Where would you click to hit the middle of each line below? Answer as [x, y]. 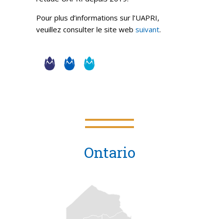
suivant [147, 29]
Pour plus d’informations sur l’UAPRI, [98, 18]
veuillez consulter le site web [86, 29]
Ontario [109, 152]
